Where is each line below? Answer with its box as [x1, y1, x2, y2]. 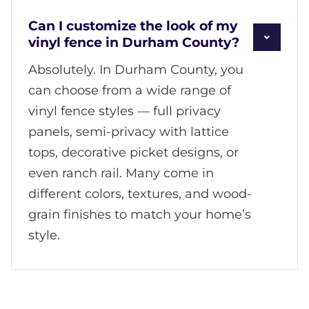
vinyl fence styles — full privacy [28, 103, 221, 119]
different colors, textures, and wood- [28, 186, 252, 201]
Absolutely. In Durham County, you [28, 61, 243, 77]
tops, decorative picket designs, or [28, 144, 239, 160]
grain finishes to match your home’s [28, 206, 251, 222]
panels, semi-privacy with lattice [28, 123, 229, 139]
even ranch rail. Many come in [28, 165, 214, 181]
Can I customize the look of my [28, 17, 237, 34]
